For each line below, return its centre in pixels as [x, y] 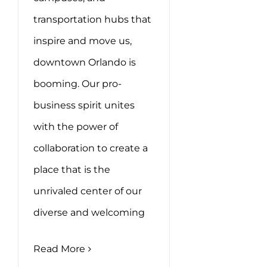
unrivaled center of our [88, 191]
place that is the [72, 170]
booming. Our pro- [77, 84]
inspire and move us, [83, 41]
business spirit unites [84, 105]
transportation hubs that [92, 20]
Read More [59, 249]
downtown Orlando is [85, 63]
